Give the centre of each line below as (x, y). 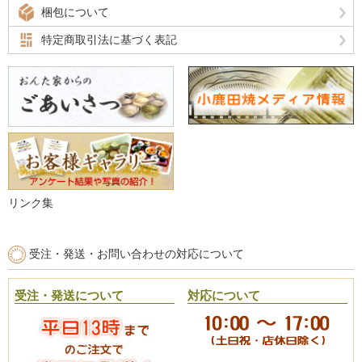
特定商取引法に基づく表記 (109, 39)
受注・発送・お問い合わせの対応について (137, 255)
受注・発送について (69, 296)
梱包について (75, 12)
